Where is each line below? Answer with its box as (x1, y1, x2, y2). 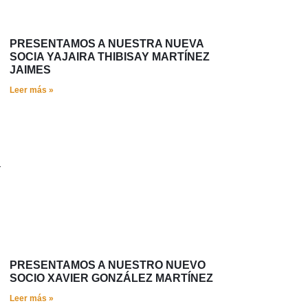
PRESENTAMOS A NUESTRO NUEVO (10, 259, 206, 272)
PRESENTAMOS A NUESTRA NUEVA (10, 38, 203, 50)
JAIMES (10, 64, 51, 76)
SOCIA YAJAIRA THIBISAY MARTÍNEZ (10, 51, 210, 63)
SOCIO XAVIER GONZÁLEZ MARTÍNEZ (10, 272, 213, 285)
